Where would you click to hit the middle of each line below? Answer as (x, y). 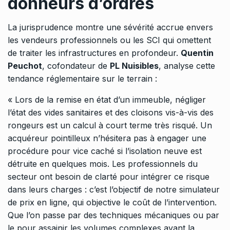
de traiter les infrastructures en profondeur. (94, 53)
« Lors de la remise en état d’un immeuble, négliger (107, 100)
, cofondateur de (76, 66)
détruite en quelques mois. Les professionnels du (103, 164)
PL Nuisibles (134, 66)
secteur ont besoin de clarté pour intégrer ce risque (109, 177)
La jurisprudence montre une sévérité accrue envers (110, 27)
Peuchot (25, 66)
